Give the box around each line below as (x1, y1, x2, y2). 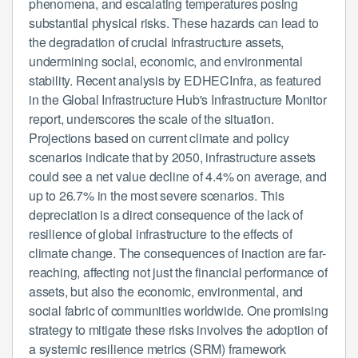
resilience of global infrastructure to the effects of (29, 224, 292, 243)
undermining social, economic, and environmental (29, 51, 303, 70)
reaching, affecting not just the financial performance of (29, 262, 328, 281)
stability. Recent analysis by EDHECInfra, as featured (29, 70, 321, 89)
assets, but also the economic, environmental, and (29, 281, 304, 300)
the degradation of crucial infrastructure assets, (29, 32, 284, 51)
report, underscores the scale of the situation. (29, 109, 274, 128)
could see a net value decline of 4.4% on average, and (29, 166, 327, 185)
